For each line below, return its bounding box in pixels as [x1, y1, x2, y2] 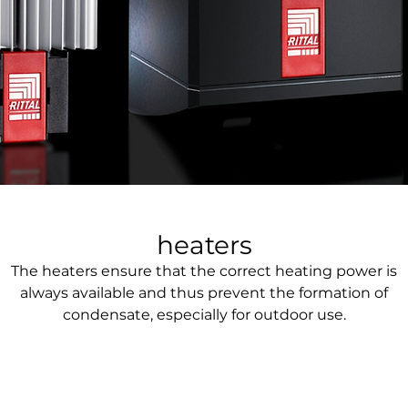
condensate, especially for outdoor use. [62, 306, 346, 323]
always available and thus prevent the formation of [20, 284, 388, 301]
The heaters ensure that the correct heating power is [11, 262, 397, 280]
